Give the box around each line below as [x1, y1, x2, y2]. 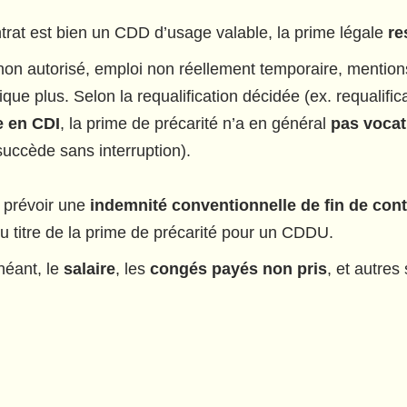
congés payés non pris [150, 260, 327, 278]
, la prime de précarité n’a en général [60, 114, 331, 133]
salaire [64, 260, 115, 278]
